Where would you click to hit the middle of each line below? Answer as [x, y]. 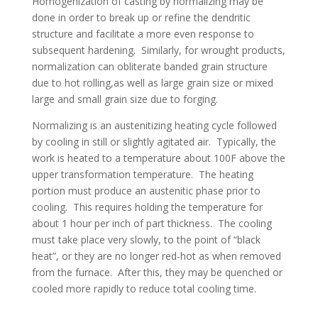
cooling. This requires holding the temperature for [147, 207]
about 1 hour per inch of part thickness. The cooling [152, 223]
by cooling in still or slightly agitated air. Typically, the [154, 142]
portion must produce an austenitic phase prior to [146, 191]
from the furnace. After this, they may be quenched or [157, 272]
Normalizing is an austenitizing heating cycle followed [154, 125]
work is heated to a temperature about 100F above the [158, 158]
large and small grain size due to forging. [125, 99]
